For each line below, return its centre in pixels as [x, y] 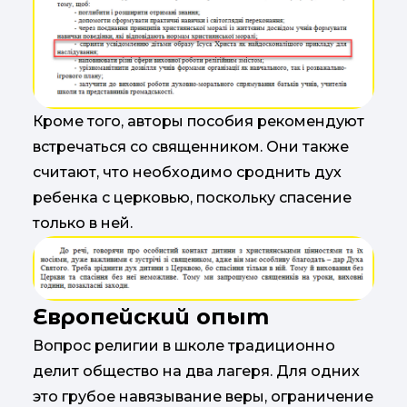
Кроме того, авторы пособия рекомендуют [199, 121]
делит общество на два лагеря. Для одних [196, 372]
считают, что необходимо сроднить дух [187, 172]
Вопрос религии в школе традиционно [184, 346]
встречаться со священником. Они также [191, 146]
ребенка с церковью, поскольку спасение [192, 197]
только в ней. [83, 223]
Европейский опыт [151, 317]
